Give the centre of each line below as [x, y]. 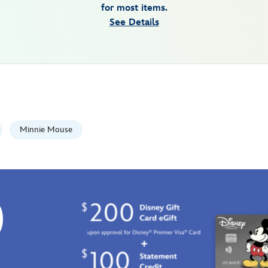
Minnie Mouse [46, 129]
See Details [134, 22]
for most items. [134, 8]
